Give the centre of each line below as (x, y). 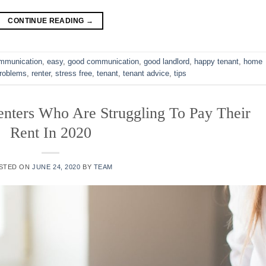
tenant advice (146, 74)
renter (41, 74)
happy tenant (216, 62)
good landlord (167, 62)
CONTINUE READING (47, 21)
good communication (103, 62)
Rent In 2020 (50, 132)
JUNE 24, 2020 (56, 167)
